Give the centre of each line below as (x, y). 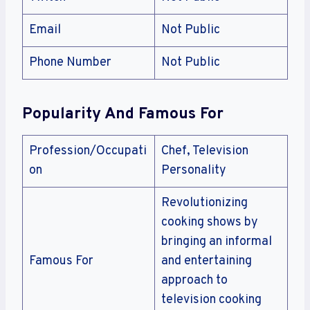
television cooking (211, 300)
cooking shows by (210, 222)
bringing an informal (217, 241)
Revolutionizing (204, 203)
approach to (194, 280)
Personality (194, 170)
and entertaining (207, 261)
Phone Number (70, 62)
